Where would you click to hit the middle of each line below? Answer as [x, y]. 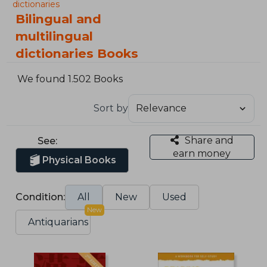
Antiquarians [58, 222]
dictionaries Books [77, 53]
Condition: [41, 197]
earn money [202, 153]
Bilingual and [59, 19]
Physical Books [80, 160]
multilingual [55, 36]
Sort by [111, 108]
